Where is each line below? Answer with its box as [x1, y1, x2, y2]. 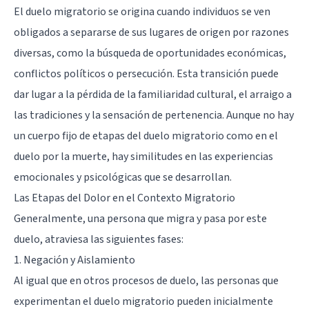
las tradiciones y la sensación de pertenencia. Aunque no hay [14, 107, 294, 123]
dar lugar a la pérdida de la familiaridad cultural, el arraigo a [14, 86, 292, 102]
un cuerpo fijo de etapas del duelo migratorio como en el [14, 128, 278, 143]
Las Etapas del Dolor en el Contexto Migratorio [14, 190, 235, 206]
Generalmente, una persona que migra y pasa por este [14, 210, 267, 226]
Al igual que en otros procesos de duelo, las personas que [14, 272, 279, 288]
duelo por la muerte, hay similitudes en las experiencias [14, 148, 273, 164]
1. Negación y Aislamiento [14, 252, 135, 268]
